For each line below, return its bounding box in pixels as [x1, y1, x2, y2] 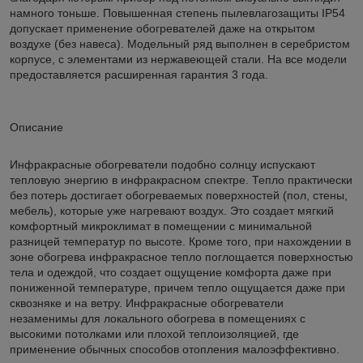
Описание [10, 121, 63, 134]
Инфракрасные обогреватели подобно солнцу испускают [10, 158, 315, 171]
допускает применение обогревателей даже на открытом [10, 22, 315, 35]
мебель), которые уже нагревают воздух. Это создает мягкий [10, 204, 334, 217]
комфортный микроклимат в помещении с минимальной [10, 220, 312, 233]
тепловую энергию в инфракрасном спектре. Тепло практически [10, 173, 352, 186]
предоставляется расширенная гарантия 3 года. [10, 68, 268, 81]
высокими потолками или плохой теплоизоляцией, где [10, 327, 299, 340]
